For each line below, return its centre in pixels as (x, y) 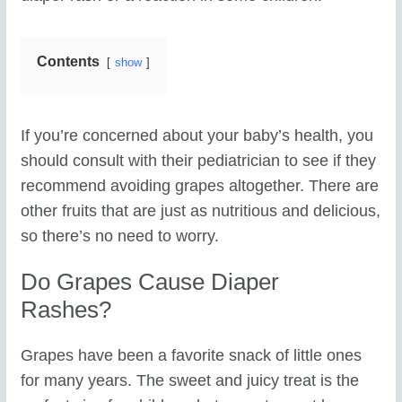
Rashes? (70, 309)
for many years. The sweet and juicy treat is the (190, 381)
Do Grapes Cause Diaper (150, 281)
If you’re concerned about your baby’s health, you (197, 135)
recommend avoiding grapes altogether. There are (200, 185)
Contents (69, 61)
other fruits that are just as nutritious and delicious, (201, 210)
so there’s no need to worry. (120, 236)
